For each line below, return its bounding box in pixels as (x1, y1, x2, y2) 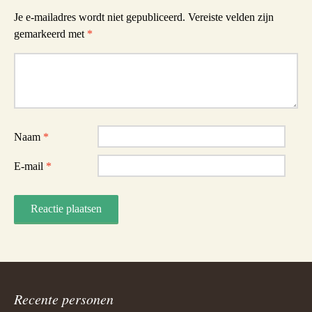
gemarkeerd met (14, 28, 87, 40)
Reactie (13, 58, 46, 70)
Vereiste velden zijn (188, 11, 274, 23)
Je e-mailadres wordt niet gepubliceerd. (14, 11, 185, 23)
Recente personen (14, 290, 114, 308)
